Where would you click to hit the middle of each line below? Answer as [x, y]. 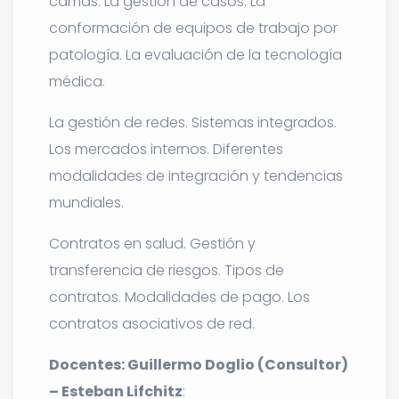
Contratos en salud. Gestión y [152, 243]
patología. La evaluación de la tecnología [195, 54]
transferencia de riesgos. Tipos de [167, 270]
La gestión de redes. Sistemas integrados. [193, 122]
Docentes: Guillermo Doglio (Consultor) [199, 364]
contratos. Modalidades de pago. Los [179, 297]
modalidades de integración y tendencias [196, 175]
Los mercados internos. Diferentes [166, 149]
